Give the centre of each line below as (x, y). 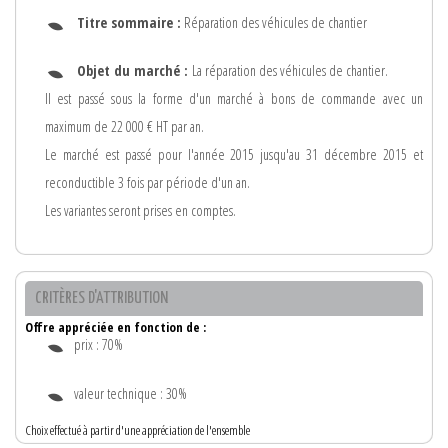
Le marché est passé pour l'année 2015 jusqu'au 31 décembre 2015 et (234, 155)
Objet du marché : (134, 71)
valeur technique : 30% (130, 393)
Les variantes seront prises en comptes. (140, 211)
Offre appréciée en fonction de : (115, 326)
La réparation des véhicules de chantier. (290, 71)
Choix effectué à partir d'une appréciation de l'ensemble (137, 430)
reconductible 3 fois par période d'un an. (147, 183)
